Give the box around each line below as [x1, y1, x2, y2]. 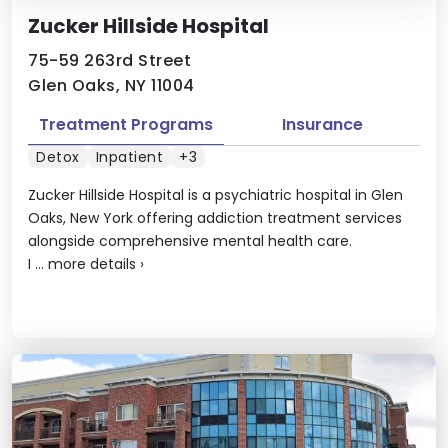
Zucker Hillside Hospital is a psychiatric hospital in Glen [28, 184, 403, 205]
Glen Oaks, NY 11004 [28, 74, 195, 97]
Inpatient [95, 146, 163, 167]
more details [48, 253, 136, 274]
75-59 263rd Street [28, 49, 191, 72]
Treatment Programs [39, 113, 213, 136]
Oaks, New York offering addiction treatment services [28, 207, 402, 228]
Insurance [281, 113, 363, 136]
